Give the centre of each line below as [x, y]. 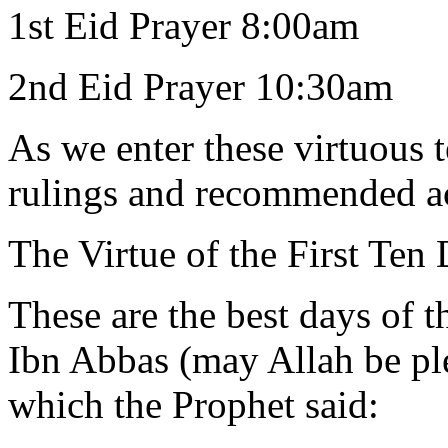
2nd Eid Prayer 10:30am [200, 86]
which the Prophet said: [193, 404]
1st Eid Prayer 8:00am [183, 25]
